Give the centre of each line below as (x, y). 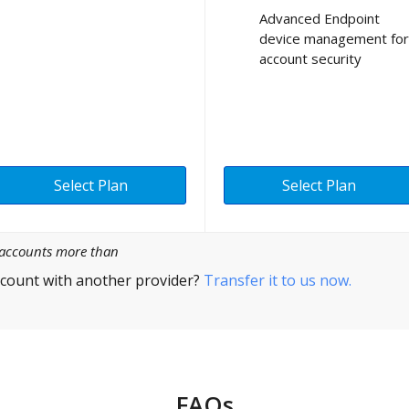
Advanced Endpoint (320, 18)
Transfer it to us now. (278, 280)
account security (310, 58)
